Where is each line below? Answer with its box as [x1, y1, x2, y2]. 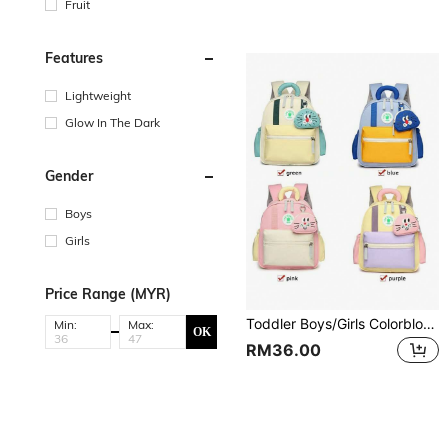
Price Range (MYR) [45, 285, 171, 303]
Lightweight [65, 88, 131, 103]
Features [45, 49, 103, 67]
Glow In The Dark [65, 115, 160, 130]
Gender [45, 167, 93, 185]
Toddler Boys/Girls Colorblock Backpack [423, 315, 436, 333]
